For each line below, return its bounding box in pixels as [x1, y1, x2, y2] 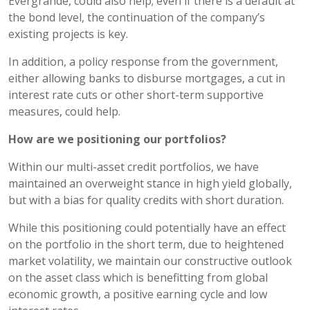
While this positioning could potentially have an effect [8, 219, 286, 235]
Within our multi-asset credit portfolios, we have [8, 158, 259, 174]
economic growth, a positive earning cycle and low [8, 286, 267, 302]
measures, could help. [8, 103, 120, 119]
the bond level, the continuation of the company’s [8, 9, 265, 25]
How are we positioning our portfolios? [8, 131, 226, 147]
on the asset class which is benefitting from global [8, 269, 268, 285]
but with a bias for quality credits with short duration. [8, 192, 284, 208]
